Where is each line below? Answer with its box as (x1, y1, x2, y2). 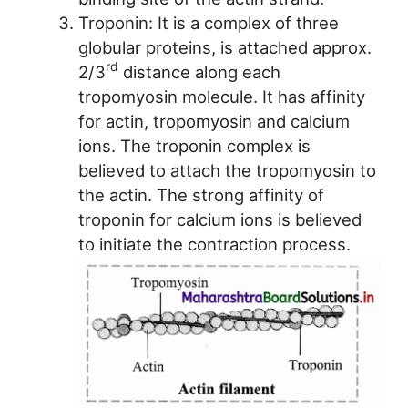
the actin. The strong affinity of (77, 184, 324, 205)
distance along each (117, 61, 280, 82)
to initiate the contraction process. (77, 233, 351, 254)
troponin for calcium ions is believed (77, 209, 362, 229)
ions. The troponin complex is (77, 135, 311, 156)
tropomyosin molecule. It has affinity (77, 86, 365, 107)
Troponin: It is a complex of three (77, 12, 339, 33)
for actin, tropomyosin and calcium (77, 110, 350, 131)
